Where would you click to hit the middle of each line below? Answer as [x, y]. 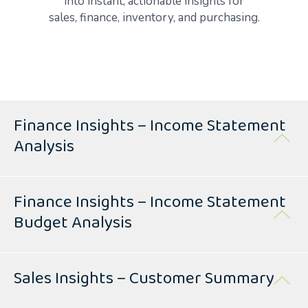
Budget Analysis [73, 224]
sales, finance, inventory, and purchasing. [154, 17]
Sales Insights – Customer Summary [144, 280]
